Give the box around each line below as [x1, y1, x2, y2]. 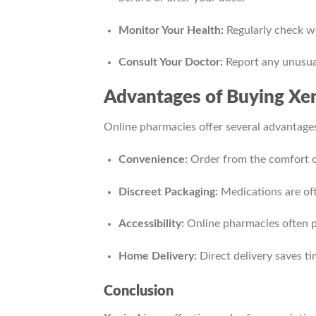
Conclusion [104, 284, 174, 298]
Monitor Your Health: [118, 24, 224, 36]
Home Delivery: [118, 250, 197, 262]
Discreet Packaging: [118, 186, 218, 197]
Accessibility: [118, 218, 184, 230]
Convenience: [118, 153, 188, 165]
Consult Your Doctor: [118, 56, 223, 68]
